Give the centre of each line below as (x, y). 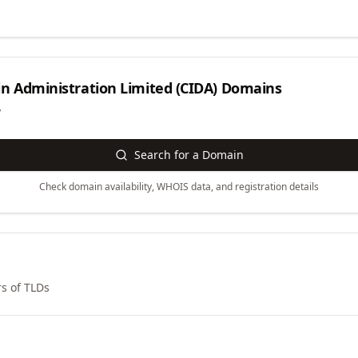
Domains (250, 88)
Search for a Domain (189, 155)
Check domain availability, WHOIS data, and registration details (179, 187)
